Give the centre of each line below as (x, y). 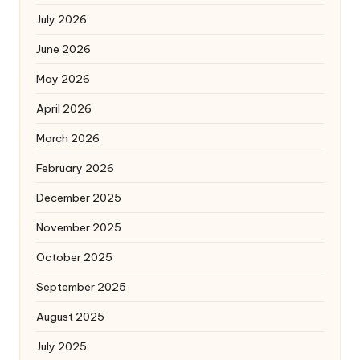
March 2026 (68, 138)
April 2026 (64, 108)
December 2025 (79, 197)
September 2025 (81, 286)
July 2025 (61, 346)
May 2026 (63, 78)
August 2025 (70, 316)
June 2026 (63, 49)
